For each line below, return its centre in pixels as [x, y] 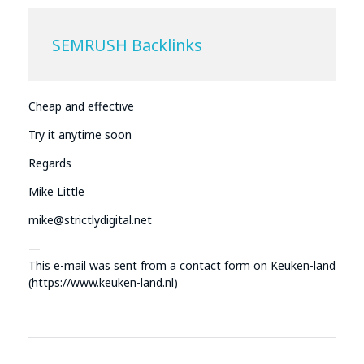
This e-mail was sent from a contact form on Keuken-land [182, 265]
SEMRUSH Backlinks [128, 45]
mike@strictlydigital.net [90, 219]
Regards [50, 162]
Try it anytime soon [80, 134]
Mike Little [56, 191]
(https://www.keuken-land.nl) [103, 282]
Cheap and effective [81, 106]
